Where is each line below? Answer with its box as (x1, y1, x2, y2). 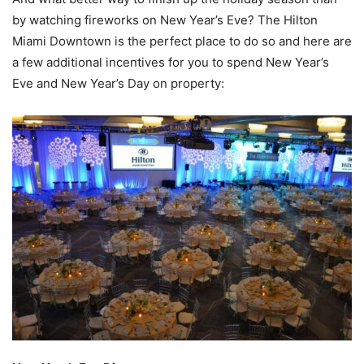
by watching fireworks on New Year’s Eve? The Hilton (12, 12, 318, 28)
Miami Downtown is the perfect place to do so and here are (12, 33, 352, 50)
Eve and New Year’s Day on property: (12, 76, 224, 92)
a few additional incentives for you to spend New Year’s (12, 54, 329, 71)
